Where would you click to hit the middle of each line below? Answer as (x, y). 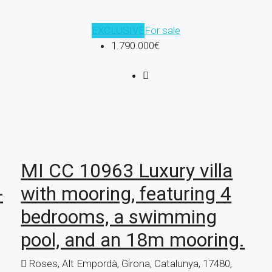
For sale (162, 30)
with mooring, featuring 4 (126, 194)
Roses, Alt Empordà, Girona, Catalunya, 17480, (131, 264)
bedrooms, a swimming (119, 217)
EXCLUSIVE (118, 30)
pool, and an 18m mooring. (133, 240)
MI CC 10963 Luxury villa (127, 171)
